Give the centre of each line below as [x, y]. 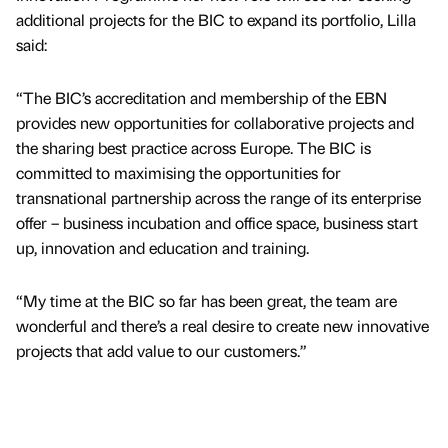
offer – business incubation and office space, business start [217, 222]
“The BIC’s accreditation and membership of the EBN [201, 97]
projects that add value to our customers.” [161, 350]
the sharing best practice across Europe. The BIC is [193, 147]
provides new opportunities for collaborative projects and [215, 122]
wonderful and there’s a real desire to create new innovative [222, 325]
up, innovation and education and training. [162, 247]
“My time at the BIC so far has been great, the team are [206, 300]
